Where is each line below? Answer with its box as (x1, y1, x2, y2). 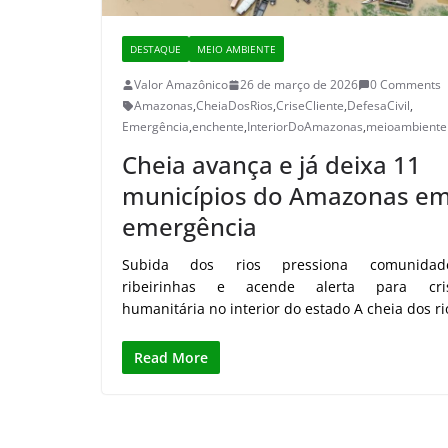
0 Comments (370, 76, 441, 94)
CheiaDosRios (196, 97, 273, 115)
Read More (134, 348, 208, 368)
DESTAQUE (130, 42, 181, 57)
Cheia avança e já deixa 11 (122, 148, 421, 182)
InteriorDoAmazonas (247, 118, 363, 136)
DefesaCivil (347, 97, 410, 115)
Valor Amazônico (134, 76, 228, 94)
